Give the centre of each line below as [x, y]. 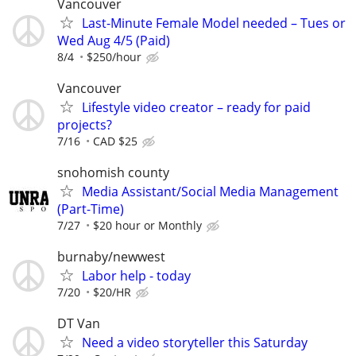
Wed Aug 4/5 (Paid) [114, 40]
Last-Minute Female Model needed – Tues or [214, 23]
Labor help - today [136, 276]
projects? [85, 124]
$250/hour [114, 56]
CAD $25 [115, 141]
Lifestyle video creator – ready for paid [196, 107]
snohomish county [113, 173]
